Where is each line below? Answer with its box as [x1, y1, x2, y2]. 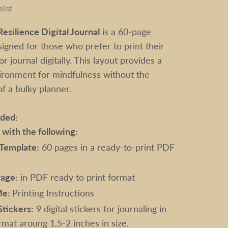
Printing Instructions [12, 186, 95, 199]
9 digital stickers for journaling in [34, 202, 167, 215]
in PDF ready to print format [18, 170, 135, 183]
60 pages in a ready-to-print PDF [39, 140, 175, 153]
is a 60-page [99, 24, 151, 38]
